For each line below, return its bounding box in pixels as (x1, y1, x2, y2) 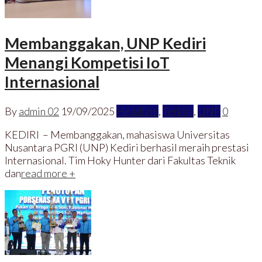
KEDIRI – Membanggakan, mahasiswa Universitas (5, 127, 230, 141)
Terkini (163, 104, 194, 118)
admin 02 (19, 104, 59, 118)
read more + (21, 166, 75, 180)
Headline (116, 104, 158, 118)
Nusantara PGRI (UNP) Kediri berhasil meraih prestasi (5, 140, 249, 154)
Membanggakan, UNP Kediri (5, 33, 206, 53)
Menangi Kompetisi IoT (5, 53, 170, 73)
